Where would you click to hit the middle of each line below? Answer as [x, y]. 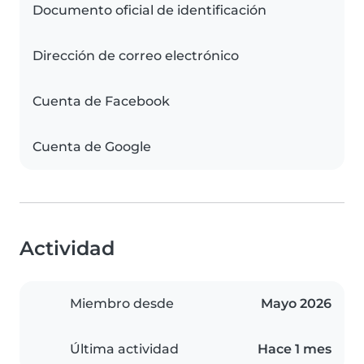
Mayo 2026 [296, 304]
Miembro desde [122, 304]
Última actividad [124, 349]
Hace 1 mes [295, 349]
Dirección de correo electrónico [136, 56]
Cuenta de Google [92, 147]
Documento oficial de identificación [149, 11]
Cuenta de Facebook [101, 102]
